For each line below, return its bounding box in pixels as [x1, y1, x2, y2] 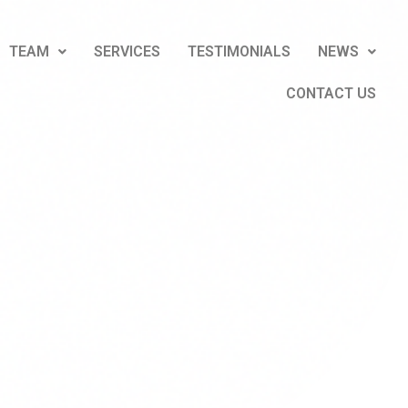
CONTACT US [285, 85, 376, 102]
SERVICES [93, 43, 160, 60]
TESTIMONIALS [187, 43, 291, 60]
